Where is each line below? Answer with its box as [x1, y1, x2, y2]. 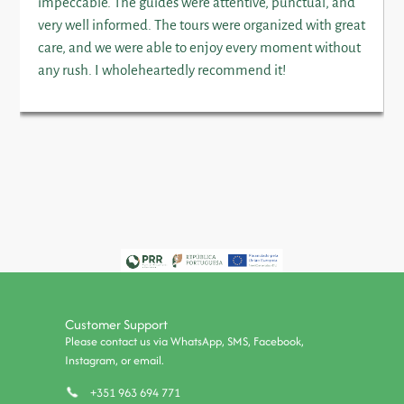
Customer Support [65, 315, 169, 335]
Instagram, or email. [65, 352, 165, 370]
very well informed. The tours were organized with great [38, 16, 366, 32]
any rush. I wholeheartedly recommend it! [38, 61, 287, 78]
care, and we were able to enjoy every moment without [38, 39, 362, 55]
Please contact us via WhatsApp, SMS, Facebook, [65, 333, 305, 351]
